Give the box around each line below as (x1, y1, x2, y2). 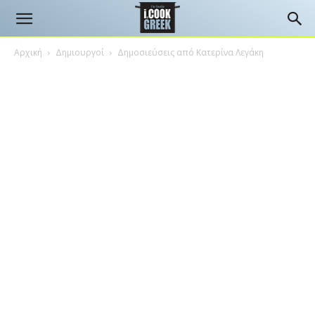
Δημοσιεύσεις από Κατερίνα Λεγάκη (117, 46, 264, 58)
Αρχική (14, 46, 42, 58)
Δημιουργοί (56, 46, 104, 58)
